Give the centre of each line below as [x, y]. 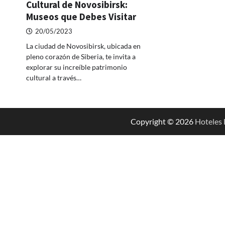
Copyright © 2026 [163, 121]
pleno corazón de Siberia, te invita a [81, 56]
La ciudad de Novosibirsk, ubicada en [83, 46]
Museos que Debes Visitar [81, 16]
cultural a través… [54, 77]
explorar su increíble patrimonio [77, 67]
